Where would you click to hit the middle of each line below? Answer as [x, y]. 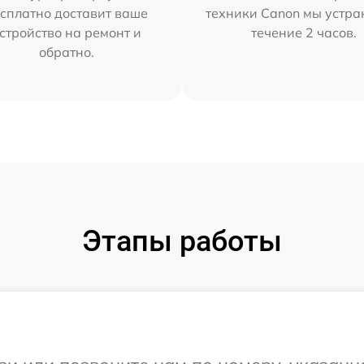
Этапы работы [182, 241]
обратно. [66, 52]
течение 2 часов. [304, 32]
